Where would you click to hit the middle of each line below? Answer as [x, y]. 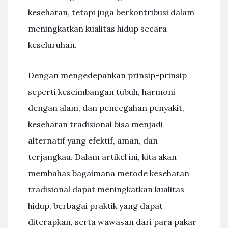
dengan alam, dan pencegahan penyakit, [106, 108]
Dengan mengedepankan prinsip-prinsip [107, 75]
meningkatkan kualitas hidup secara [97, 28]
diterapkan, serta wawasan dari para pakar [112, 222]
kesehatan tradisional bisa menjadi [95, 124]
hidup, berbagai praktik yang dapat [95, 206]
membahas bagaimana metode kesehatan [109, 173]
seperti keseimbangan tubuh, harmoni [102, 92]
